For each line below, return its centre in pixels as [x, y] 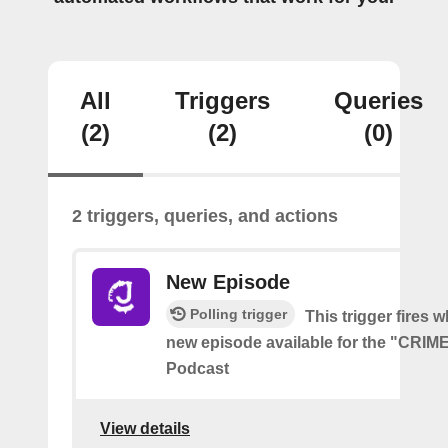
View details [145, 428]
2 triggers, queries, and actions [205, 216]
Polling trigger [238, 314]
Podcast [197, 368]
